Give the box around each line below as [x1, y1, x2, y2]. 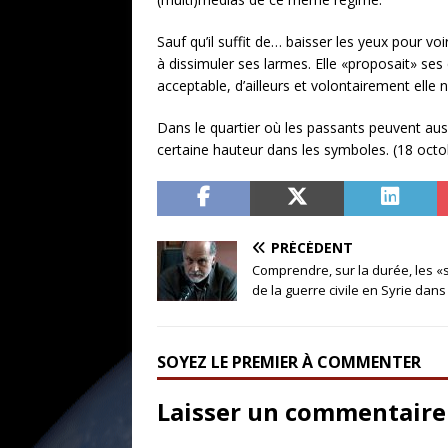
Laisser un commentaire [157, 395, 446, 428]
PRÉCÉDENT [271, 238, 353, 257]
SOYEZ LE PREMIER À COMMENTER [157, 351, 421, 373]
